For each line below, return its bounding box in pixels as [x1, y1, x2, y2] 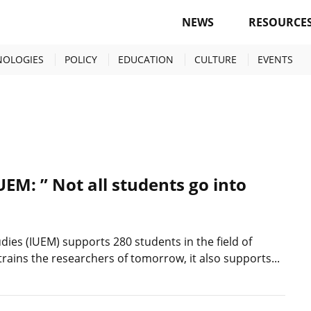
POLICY [65, 53, 97, 66]
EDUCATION [118, 53, 174, 66]
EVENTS [258, 53, 293, 66]
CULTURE [194, 53, 237, 66]
